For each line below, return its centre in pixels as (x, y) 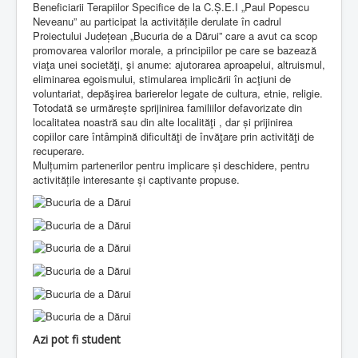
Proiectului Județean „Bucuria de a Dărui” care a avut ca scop (175, 35)
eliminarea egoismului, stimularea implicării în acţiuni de (162, 78)
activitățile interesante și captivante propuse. (136, 179)
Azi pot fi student (77, 340)
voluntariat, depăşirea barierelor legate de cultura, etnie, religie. (178, 93)
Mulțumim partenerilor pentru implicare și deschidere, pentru (171, 165)
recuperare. (59, 150)
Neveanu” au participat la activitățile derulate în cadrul (157, 21)
